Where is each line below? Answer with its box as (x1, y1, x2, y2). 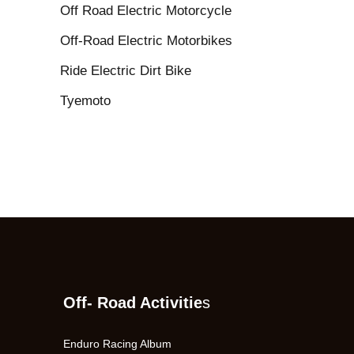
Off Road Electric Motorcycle (60, 3, 232, 19)
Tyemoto (60, 92, 111, 108)
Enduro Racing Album (62, 337, 171, 350)
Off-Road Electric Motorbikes (60, 33, 232, 49)
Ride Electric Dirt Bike (60, 62, 191, 78)
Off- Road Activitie (62, 294, 202, 311)
